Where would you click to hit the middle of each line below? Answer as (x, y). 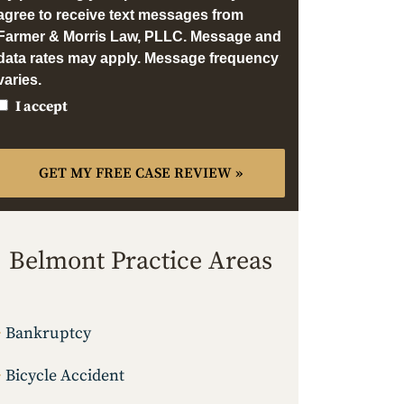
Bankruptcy (48, 334)
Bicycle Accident (65, 376)
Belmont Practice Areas (141, 262)
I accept (41, 107)
